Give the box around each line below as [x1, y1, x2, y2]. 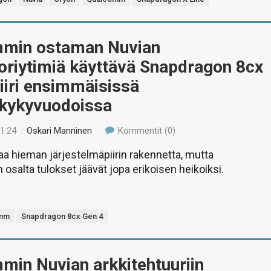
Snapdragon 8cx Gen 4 [21, 212, 103, 221]
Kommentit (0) [115, 125, 175, 136]
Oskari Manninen [27, 125, 93, 136]
